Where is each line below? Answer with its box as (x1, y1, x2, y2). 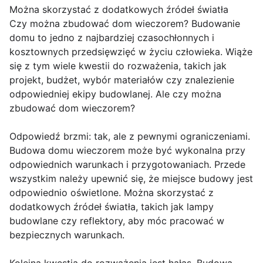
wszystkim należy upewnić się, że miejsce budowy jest (9, 173, 253, 185)
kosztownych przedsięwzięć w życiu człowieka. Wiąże (9, 46, 252, 58)
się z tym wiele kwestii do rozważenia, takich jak (9, 60, 227, 72)
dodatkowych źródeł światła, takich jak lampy (9, 201, 214, 213)
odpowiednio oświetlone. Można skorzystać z (9, 187, 214, 199)
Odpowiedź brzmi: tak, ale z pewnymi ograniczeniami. (9, 130, 250, 143)
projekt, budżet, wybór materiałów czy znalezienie (9, 74, 234, 86)
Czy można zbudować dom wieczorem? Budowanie (9, 18, 240, 30)
